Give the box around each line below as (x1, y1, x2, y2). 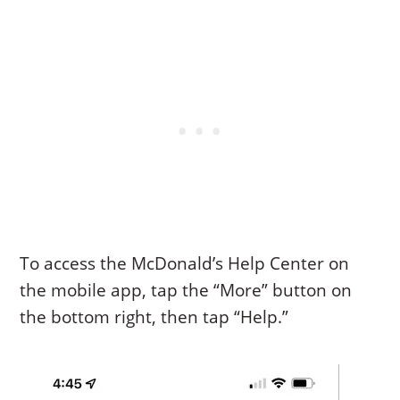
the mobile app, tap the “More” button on (20, 278, 353, 302)
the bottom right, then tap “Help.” (20, 304, 289, 329)
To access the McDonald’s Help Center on (20, 251, 350, 275)
